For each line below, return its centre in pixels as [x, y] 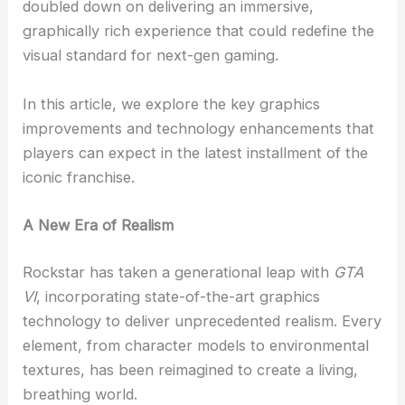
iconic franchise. [79, 177]
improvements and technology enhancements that [199, 128]
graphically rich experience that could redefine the [199, 31]
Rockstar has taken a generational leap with [179, 272]
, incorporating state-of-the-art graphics [179, 296]
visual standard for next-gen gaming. [151, 56]
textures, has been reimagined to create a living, [191, 369]
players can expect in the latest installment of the [196, 152]
